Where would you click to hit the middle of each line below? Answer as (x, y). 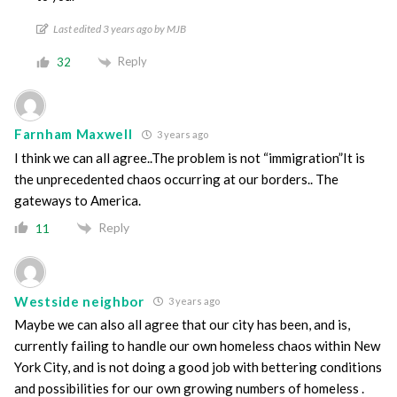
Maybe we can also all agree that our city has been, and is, (182, 325)
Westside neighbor (79, 301)
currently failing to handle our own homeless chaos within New (197, 346)
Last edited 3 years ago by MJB (120, 28)
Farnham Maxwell (74, 134)
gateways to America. (78, 200)
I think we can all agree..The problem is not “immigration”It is (190, 157)
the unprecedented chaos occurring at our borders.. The (176, 179)
